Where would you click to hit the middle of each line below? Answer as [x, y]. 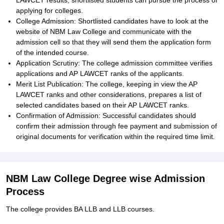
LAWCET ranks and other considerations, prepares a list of [109, 94]
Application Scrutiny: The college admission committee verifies [114, 63]
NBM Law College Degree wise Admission [105, 178]
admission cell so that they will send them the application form [113, 42]
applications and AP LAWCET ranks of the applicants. [100, 73]
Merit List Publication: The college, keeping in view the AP [107, 84]
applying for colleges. [49, 10]
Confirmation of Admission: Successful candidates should [106, 115]
